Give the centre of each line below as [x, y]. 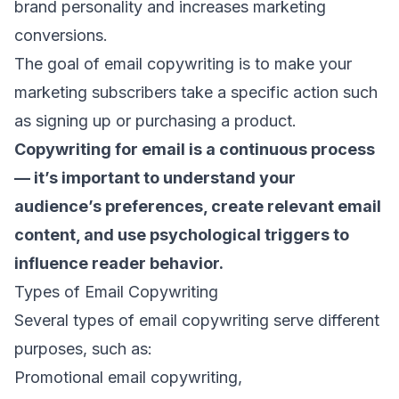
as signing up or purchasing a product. [158, 120]
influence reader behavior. [121, 263]
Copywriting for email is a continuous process [195, 149]
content [45, 234]
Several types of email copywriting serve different [197, 320]
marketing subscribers [98, 92]
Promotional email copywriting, [130, 377]
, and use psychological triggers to [212, 234]
